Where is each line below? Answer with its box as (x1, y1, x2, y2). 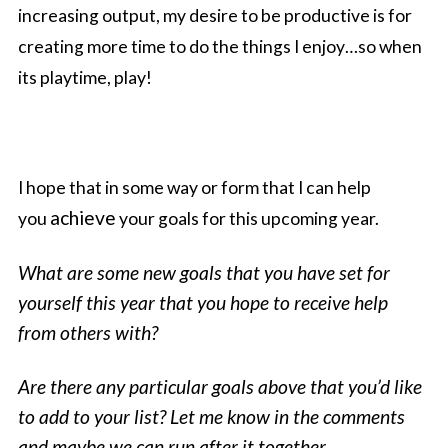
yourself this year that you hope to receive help (18, 291, 389, 315)
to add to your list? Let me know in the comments (18, 405, 406, 429)
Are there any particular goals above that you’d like (18, 375, 423, 399)
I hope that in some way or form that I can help (18, 176, 372, 198)
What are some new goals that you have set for (18, 261, 391, 285)
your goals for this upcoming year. (116, 207, 383, 229)
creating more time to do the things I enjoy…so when (18, 36, 423, 58)
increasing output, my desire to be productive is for (18, 5, 413, 27)
